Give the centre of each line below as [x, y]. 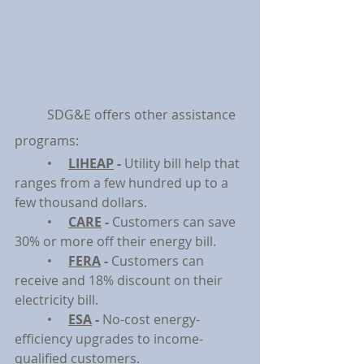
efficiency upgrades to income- [109, 339]
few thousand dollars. [81, 202]
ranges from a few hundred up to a [123, 183]
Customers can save [175, 222]
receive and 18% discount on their [120, 280]
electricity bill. [56, 300]
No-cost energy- [151, 319]
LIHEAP [91, 163]
